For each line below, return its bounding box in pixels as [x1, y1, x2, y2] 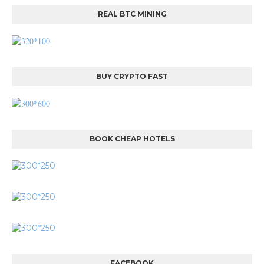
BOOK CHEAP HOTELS [89, 134, 175, 143]
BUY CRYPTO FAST [96, 72, 168, 81]
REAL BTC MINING [97, 9, 167, 18]
